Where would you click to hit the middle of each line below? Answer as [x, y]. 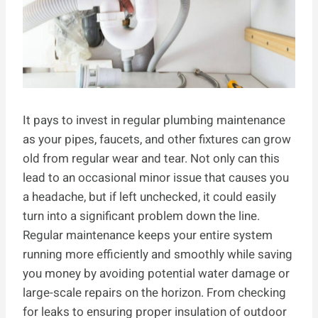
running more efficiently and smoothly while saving [158, 255]
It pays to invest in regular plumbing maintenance [154, 121]
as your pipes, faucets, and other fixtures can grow [157, 140]
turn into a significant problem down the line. [141, 216]
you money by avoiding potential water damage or [156, 274]
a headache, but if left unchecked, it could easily [149, 197]
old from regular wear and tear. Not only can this [151, 159]
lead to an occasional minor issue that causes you [156, 178]
